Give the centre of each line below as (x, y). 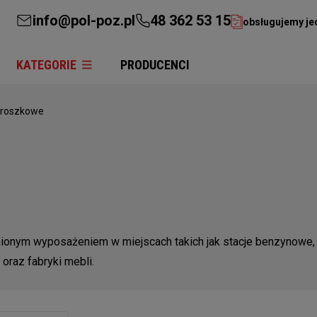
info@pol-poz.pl (83, 21)
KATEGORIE (47, 65)
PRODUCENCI (155, 65)
